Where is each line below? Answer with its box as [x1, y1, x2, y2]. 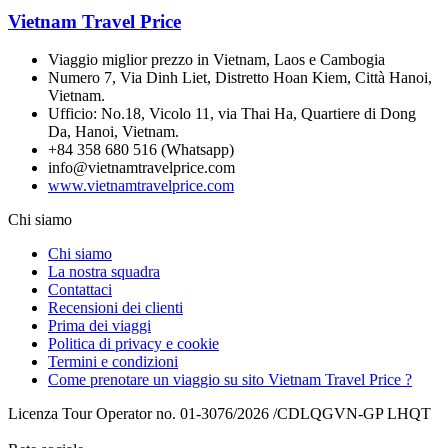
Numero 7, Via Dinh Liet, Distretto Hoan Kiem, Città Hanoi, [48, 69, 432, 87]
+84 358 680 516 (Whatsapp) [48, 141, 234, 159]
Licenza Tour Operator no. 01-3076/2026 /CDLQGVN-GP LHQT [8, 405, 431, 423]
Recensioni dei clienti [48, 299, 183, 317]
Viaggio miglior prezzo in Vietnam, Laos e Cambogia [48, 51, 385, 69]
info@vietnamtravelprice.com [48, 159, 235, 177]
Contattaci [48, 281, 112, 299]
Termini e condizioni [48, 353, 178, 371]
